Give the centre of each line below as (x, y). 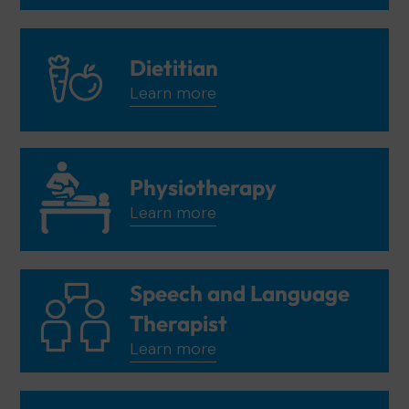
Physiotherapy (203, 187)
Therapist (178, 324)
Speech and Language (240, 294)
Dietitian (174, 67)
